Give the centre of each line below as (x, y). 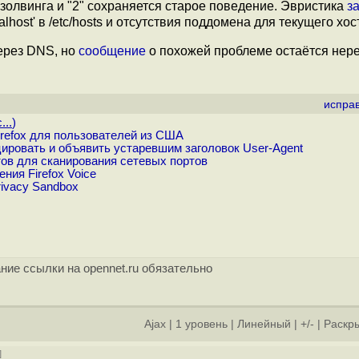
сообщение (112, 51)
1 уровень (202, 324)
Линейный (264, 324)
